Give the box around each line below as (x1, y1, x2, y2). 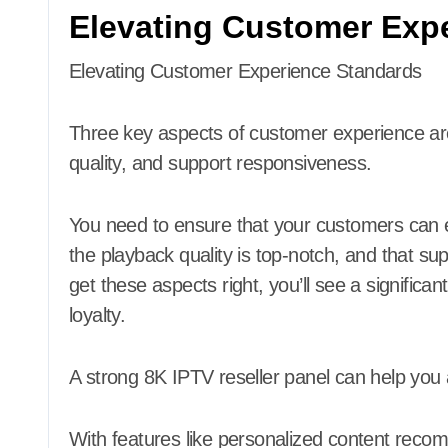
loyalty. (69, 303, 126, 326)
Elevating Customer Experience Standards (69, 59, 422, 82)
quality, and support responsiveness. (69, 151, 372, 174)
